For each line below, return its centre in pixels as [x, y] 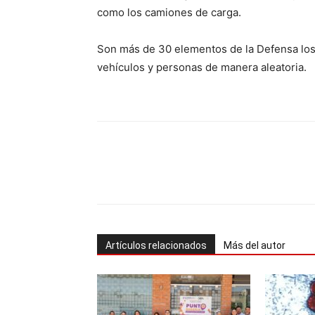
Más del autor [255, 245]
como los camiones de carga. [169, 12]
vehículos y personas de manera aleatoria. [202, 67]
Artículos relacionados [156, 245]
